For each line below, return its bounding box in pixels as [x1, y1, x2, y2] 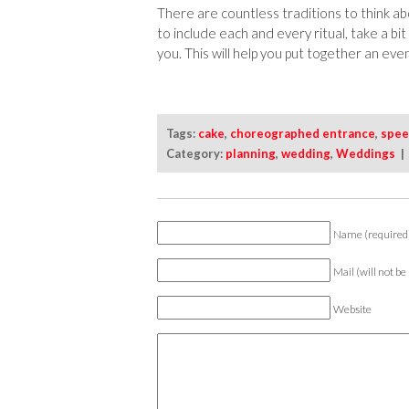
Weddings [336, 146, 395, 161]
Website [333, 302, 372, 316]
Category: [166, 146, 225, 161]
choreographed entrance [230, 126, 375, 141]
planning [225, 146, 276, 161]
